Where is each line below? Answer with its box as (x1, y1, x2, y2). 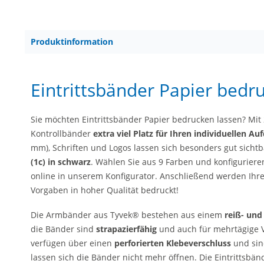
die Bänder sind (31, 223, 96, 235)
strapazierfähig (96, 223, 157, 235)
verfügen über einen (31, 237, 114, 249)
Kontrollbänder (31, 128, 93, 139)
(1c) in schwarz (31, 156, 91, 167)
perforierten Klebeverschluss (114, 237, 231, 249)
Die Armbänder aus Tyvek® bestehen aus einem (31, 209, 225, 220)
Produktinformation (31, 36, 113, 47)
